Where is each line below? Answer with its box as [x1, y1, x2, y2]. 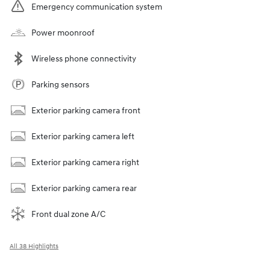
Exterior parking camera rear [31, 183, 137, 193]
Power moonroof [31, 27, 95, 38]
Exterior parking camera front [31, 105, 140, 116]
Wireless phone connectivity [31, 53, 136, 64]
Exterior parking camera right [31, 157, 139, 168]
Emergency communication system [31, 1, 162, 12]
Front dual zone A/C [31, 209, 105, 219]
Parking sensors [31, 79, 89, 90]
